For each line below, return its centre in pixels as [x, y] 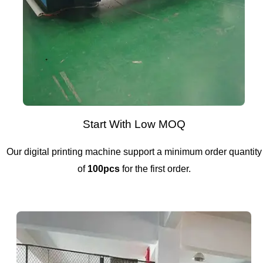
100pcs [103, 169]
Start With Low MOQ [134, 124]
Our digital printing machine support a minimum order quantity [134, 152]
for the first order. [155, 169]
